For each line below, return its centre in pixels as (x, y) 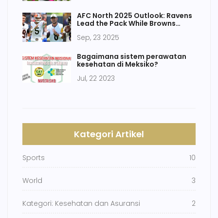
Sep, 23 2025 (98, 38)
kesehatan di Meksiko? (118, 64)
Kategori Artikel (109, 134)
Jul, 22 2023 (96, 79)
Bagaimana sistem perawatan (132, 57)
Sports (34, 158)
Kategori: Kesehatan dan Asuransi (81, 204)
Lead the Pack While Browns (126, 24)
